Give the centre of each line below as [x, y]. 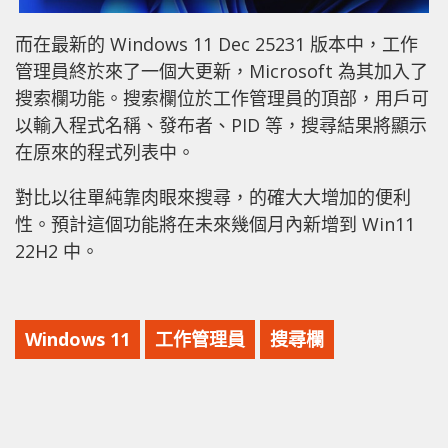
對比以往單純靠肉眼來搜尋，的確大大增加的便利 [213, 196]
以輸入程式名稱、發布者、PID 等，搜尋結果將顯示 [221, 124]
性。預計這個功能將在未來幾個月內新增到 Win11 [215, 223]
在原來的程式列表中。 [105, 151]
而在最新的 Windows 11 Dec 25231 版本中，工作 [216, 43]
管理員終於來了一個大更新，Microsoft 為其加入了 [221, 70]
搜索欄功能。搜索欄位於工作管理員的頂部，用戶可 [222, 97]
